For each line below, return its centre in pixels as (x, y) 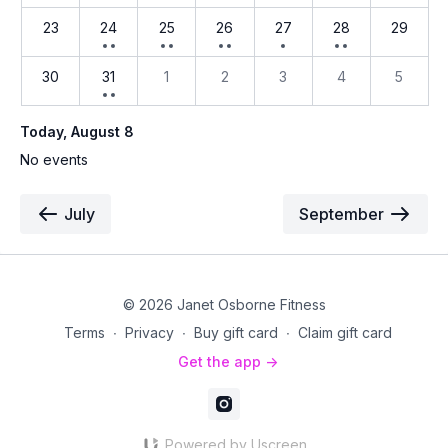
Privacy (149, 332)
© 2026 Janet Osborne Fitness (224, 304)
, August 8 (98, 131)
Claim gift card (345, 332)
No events (54, 159)
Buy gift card (236, 332)
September (341, 214)
